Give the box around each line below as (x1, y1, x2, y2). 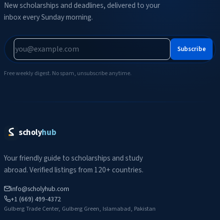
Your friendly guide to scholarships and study (4, 152, 143, 164)
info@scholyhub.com (11, 184, 69, 193)
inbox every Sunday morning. (4, 12, 93, 23)
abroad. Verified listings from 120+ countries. (4, 164, 143, 175)
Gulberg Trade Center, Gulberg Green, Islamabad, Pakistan (4, 204, 156, 213)
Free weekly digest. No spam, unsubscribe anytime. (4, 69, 132, 78)
